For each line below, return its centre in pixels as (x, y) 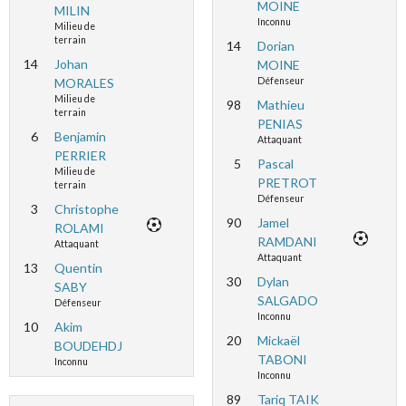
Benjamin (80, 136)
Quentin (78, 268)
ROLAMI (79, 228)
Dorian (275, 46)
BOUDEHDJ (88, 346)
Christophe (86, 209)
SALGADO (287, 300)
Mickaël (278, 340)
